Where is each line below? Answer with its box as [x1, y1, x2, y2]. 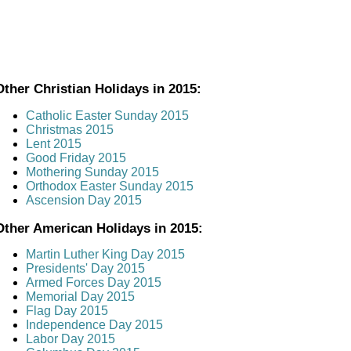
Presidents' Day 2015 [26, 262, 145, 276]
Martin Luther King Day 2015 [26, 248, 185, 262]
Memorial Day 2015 [26, 290, 135, 304]
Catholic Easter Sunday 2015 [26, 108, 189, 122]
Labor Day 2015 [26, 332, 115, 346]
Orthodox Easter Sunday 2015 [26, 179, 194, 193]
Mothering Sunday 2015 [26, 165, 159, 179]
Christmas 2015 [26, 122, 114, 136]
